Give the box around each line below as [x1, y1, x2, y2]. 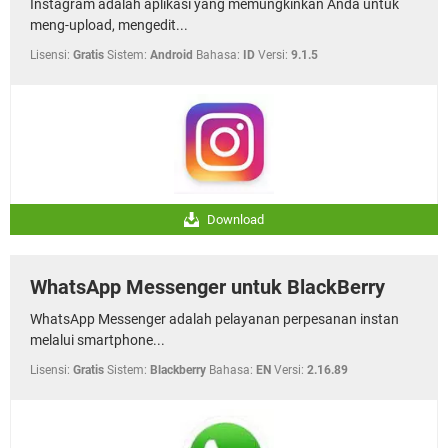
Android [150, 48, 193, 62]
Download [204, 212, 264, 227]
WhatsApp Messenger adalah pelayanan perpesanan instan [30, 311, 399, 327]
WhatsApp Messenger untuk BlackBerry [30, 275, 385, 299]
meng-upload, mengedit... [30, 17, 188, 33]
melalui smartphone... [30, 332, 165, 348]
